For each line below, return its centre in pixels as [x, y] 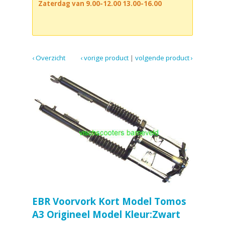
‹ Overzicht [49, 58]
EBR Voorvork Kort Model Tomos [109, 201]
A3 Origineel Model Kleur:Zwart [106, 214]
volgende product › [164, 58]
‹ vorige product [104, 58]
